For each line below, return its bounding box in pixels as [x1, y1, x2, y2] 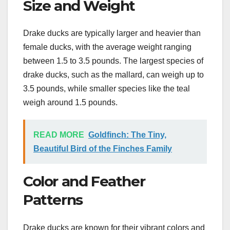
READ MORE [33, 130, 84, 140]
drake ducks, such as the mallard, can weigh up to [23, 70, 204, 80]
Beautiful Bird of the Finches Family [33, 144, 172, 154]
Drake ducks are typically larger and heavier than [23, 29, 201, 38]
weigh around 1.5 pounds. [23, 98, 118, 107]
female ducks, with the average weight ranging [23, 43, 191, 52]
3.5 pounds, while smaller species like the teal [23, 84, 190, 93]
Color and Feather [23, 172, 145, 190]
